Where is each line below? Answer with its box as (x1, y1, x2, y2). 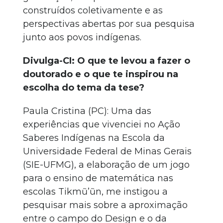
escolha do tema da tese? (23, 82, 144, 93)
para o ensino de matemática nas (23, 173, 173, 184)
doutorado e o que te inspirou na (23, 69, 178, 80)
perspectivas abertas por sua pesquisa (23, 18, 195, 29)
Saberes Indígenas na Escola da (23, 132, 165, 143)
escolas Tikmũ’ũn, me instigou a (23, 186, 168, 197)
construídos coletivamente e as (23, 5, 163, 16)
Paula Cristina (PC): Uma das (23, 106, 151, 116)
